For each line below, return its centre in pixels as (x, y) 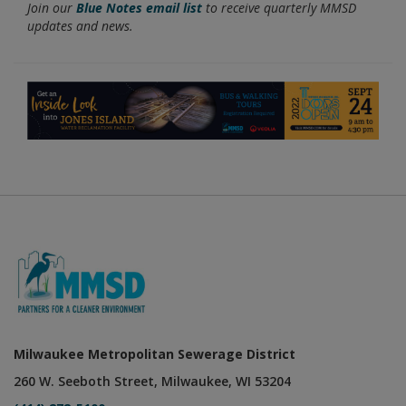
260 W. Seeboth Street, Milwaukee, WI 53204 (152, 382)
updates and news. (80, 26)
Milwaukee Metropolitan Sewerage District (155, 354)
